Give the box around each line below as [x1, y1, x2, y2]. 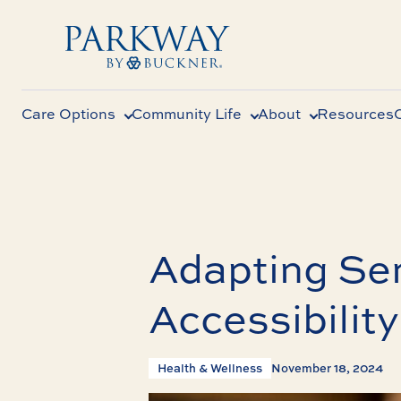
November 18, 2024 [271, 360, 383, 376]
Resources [317, 104, 394, 124]
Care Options [21, 104, 115, 124]
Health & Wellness [158, 360, 262, 376]
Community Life [132, 104, 242, 124]
